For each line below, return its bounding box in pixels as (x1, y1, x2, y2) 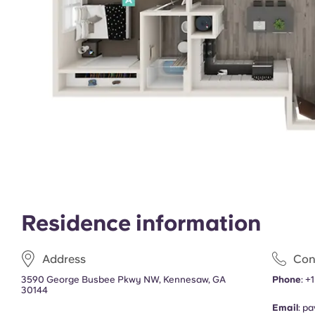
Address (42, 252, 86, 266)
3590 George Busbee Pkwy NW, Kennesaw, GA (21, 274, 226, 285)
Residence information (21, 210, 261, 236)
